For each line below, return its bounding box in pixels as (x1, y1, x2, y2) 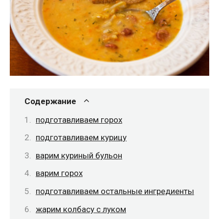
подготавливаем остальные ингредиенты (36, 186, 194, 197)
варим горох (36, 168, 83, 178)
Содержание (24, 96, 76, 106)
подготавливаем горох (36, 114, 122, 125)
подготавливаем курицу (36, 132, 127, 143)
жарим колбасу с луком (36, 204, 126, 214)
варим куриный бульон (36, 150, 122, 160)
